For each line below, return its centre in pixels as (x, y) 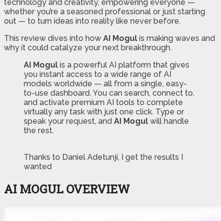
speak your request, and (69, 121)
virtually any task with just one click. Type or (104, 111)
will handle (168, 121)
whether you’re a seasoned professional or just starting (105, 11)
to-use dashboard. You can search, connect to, (109, 93)
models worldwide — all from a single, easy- (105, 83)
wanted (38, 166)
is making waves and (176, 38)
